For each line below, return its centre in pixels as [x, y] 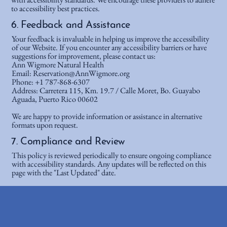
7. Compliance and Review [68, 142]
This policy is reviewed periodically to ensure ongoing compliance [112, 156]
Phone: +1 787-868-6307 [51, 82]
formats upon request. [45, 125]
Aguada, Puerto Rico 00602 [55, 99]
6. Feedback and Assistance [71, 25]
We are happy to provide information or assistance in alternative [107, 116]
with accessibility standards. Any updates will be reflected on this [109, 164]
